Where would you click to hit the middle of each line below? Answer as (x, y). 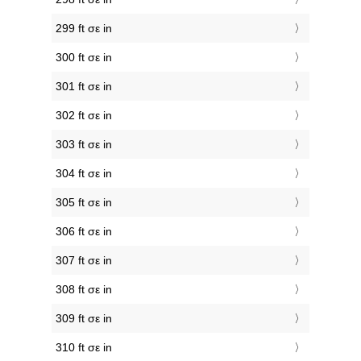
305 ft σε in (84, 203)
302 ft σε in (84, 116)
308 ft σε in (84, 290)
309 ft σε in (84, 319)
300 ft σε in (84, 58)
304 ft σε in (84, 174)
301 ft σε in (84, 87)
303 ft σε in (84, 145)
